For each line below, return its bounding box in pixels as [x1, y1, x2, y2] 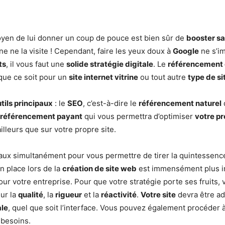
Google [173, 46, 199, 56]
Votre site [141, 190, 176, 200]
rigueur [55, 190, 82, 200]
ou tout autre [138, 72, 188, 82]
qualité [18, 190, 43, 200]
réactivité [101, 190, 137, 200]
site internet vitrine [69, 72, 138, 82]
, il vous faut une [6, 59, 66, 69]
